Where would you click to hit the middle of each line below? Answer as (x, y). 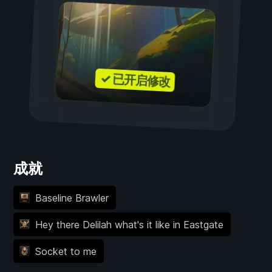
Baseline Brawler (72, 198)
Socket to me (66, 251)
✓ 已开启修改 (135, 80)
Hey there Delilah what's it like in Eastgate (129, 224)
